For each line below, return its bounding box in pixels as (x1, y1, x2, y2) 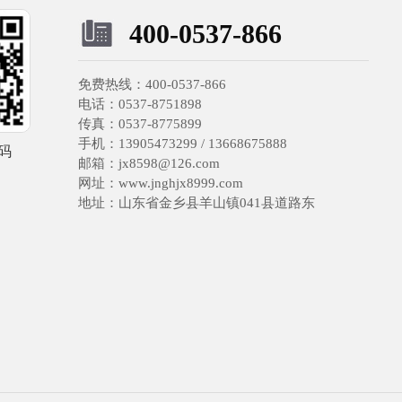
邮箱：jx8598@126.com (78, 155, 221, 170)
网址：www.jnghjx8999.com (78, 175, 244, 190)
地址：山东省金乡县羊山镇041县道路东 (78, 195, 316, 210)
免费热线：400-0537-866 (78, 76, 227, 92)
